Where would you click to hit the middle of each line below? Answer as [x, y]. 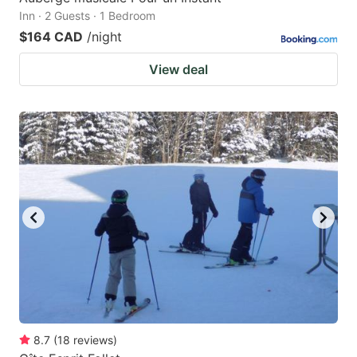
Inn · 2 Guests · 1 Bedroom [87, 15]
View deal [178, 69]
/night [104, 36]
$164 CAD [51, 36]
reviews [93, 340]
